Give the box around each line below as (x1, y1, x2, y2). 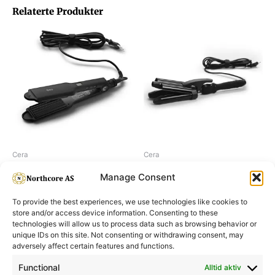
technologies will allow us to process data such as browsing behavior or (12, 219, 257, 228)
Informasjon (41, 247, 111, 263)
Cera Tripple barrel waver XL (144, 165, 259, 176)
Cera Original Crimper (12, 165, 101, 176)
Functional (18, 262, 60, 273)
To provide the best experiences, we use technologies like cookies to (12, 197, 247, 206)
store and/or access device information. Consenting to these (12, 208, 218, 217)
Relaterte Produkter (12, 5, 103, 17)
